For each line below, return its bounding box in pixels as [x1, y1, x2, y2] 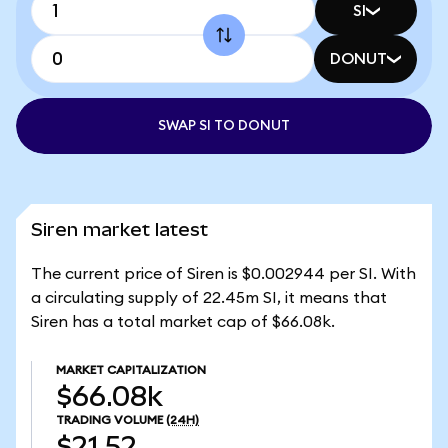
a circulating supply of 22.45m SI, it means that [31, 290, 387, 306]
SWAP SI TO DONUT [158, 119, 290, 133]
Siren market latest [31, 219, 208, 240]
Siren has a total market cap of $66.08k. [31, 314, 335, 330]
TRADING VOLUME [56, 414, 163, 426]
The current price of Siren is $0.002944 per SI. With [31, 266, 416, 282]
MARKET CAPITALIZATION [56, 364, 206, 376]
